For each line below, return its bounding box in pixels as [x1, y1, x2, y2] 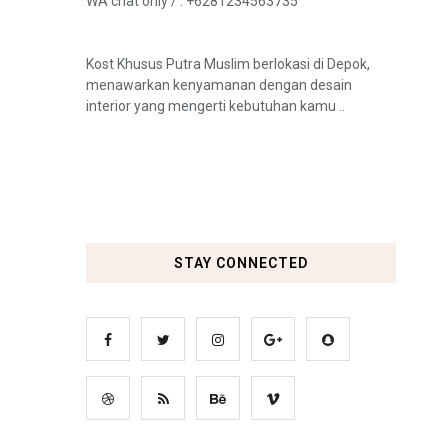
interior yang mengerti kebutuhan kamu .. [86, 98, 345, 114]
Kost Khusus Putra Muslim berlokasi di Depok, [86, 56, 370, 72]
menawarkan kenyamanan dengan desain [86, 77, 352, 93]
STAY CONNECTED [174, 255, 308, 271]
